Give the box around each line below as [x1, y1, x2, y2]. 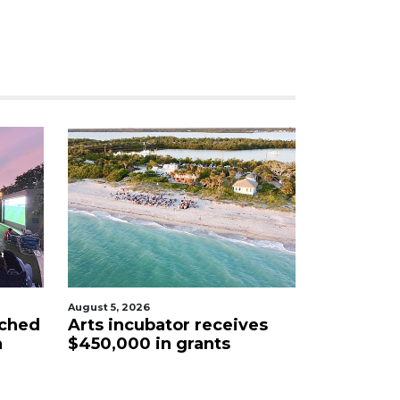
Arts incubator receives [68, 315, 268, 335]
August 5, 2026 [68, 301, 150, 313]
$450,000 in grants [68, 334, 230, 354]
